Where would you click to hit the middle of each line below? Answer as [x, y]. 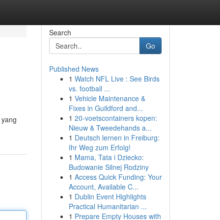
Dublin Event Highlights [110, 196]
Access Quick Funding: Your [118, 177]
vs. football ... [89, 88]
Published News [74, 69]
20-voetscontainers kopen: [116, 118]
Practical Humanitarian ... [108, 206]
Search [60, 32]
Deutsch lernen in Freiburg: [117, 137]
